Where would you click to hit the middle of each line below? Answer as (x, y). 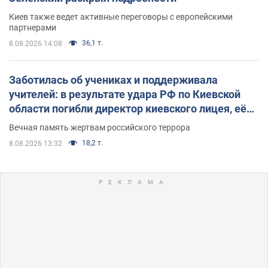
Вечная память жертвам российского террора (100, 128)
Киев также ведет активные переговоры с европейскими (121, 17)
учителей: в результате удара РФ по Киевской (125, 95)
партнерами (33, 28)
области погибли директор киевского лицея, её (128, 109)
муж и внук (37, 123)
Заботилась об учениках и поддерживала (113, 80)
